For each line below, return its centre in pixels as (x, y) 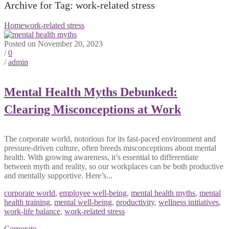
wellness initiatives (189, 202)
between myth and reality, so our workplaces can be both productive (114, 166)
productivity (135, 202)
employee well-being (93, 193)
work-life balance (32, 211)
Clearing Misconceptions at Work (93, 110)
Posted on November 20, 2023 (53, 44)
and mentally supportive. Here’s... (58, 176)
